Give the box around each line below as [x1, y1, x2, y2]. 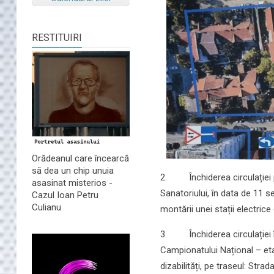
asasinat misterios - [32, 177, 113, 189]
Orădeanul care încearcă [32, 153, 129, 165]
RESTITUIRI [32, 31, 82, 43]
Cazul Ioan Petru [32, 190, 98, 201]
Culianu [32, 202, 61, 213]
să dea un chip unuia [32, 165, 114, 177]
